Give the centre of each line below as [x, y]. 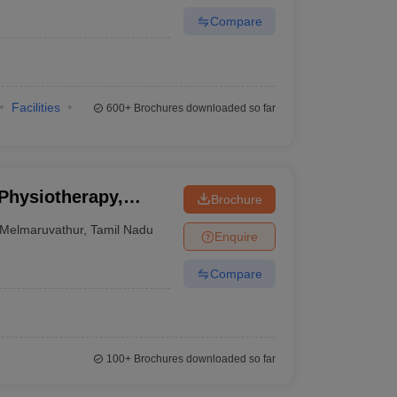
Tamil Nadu [122, 229]
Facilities [35, 107]
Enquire [236, 236]
